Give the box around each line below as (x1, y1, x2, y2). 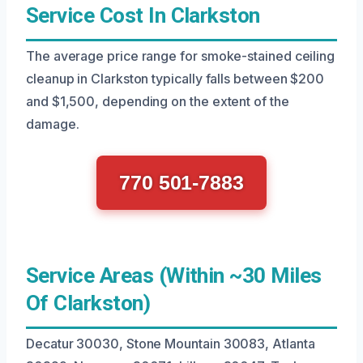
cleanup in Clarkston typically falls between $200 (26, 70, 325, 87)
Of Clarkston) (26, 290, 151, 315)
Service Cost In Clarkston (26, 2, 260, 28)
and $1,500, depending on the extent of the (26, 92, 289, 109)
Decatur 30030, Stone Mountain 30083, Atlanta (26, 335, 315, 352)
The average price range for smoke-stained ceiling (26, 47, 335, 64)
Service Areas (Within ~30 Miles (26, 263, 322, 288)
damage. (26, 115, 79, 132)
